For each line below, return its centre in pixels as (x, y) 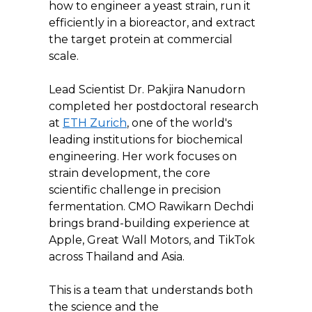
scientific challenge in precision (136, 189)
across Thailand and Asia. (117, 256)
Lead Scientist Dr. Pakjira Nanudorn (148, 89)
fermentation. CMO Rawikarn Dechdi (153, 206)
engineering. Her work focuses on (144, 156)
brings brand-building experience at (151, 223)
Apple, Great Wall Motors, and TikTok (153, 240)
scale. (64, 56)
